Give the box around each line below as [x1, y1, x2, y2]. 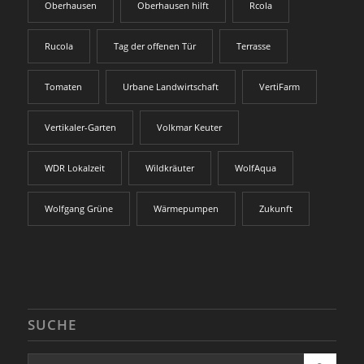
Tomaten [44, 80, 82, 93]
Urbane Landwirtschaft [122, 80, 219, 93]
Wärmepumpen [153, 201, 219, 214]
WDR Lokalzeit [44, 161, 105, 174]
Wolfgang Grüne [44, 201, 113, 214]
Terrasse [236, 39, 271, 52]
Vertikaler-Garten [44, 120, 116, 133]
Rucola [44, 39, 73, 52]
